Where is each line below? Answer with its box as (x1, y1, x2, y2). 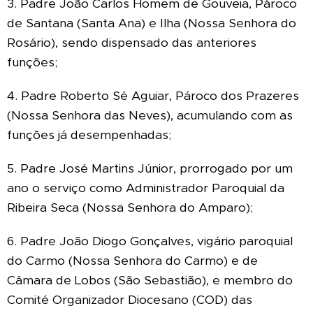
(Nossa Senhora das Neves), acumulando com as (7, 107, 293, 123)
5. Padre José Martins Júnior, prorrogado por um (7, 160, 293, 176)
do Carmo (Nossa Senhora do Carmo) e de (7, 252, 258, 268)
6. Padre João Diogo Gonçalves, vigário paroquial (7, 233, 293, 249)
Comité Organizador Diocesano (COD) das (7, 291, 252, 307)
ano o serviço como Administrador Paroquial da (7, 180, 284, 196)
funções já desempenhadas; (7, 126, 172, 143)
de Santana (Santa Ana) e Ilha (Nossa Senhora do (7, 15, 296, 31)
